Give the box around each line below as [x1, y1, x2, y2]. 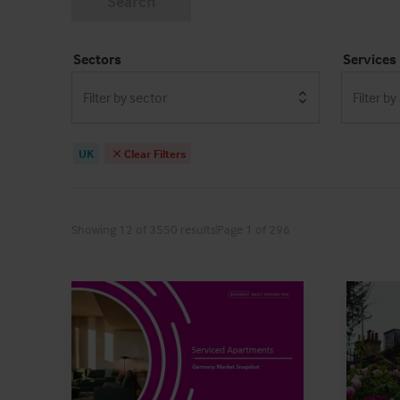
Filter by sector [83, 88, 167, 106]
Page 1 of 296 [217, 221, 290, 237]
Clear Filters [124, 146, 186, 161]
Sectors [73, 50, 121, 68]
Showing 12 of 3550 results [71, 221, 216, 237]
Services [343, 50, 396, 68]
